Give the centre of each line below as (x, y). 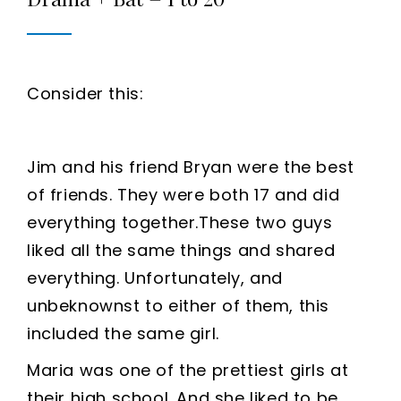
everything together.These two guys (180, 222)
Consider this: (85, 93)
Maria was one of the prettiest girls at (188, 370)
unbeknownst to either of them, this (179, 305)
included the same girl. (123, 333)
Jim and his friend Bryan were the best (191, 166)
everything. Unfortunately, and (155, 277)
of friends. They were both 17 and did (183, 194)
